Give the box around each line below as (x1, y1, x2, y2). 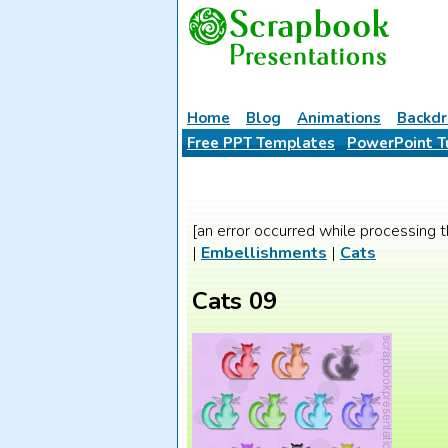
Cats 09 (192, 285, 277, 318)
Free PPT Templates (187, 133, 335, 153)
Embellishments (201, 242, 327, 264)
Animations (297, 108, 381, 128)
